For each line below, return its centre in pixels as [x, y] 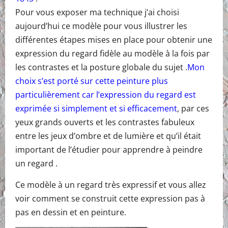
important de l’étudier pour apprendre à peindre [109, 149]
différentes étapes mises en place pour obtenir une [114, 39]
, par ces [193, 108]
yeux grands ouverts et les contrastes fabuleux [105, 122]
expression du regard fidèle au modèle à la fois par [112, 53]
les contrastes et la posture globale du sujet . [101, 67]
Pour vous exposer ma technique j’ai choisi [97, 12]
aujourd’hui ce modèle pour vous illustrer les [101, 26]
